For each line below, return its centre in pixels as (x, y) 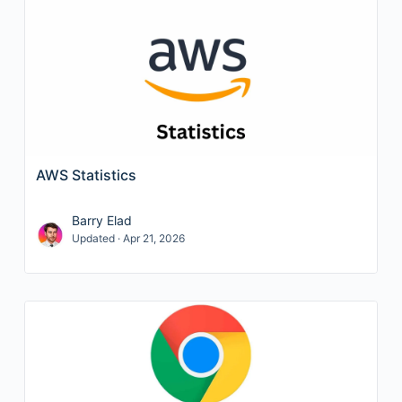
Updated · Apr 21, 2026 (128, 238)
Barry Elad (101, 220)
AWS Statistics (86, 175)
